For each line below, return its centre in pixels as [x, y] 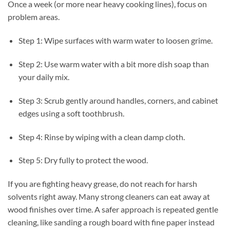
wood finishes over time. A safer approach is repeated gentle [113, 209]
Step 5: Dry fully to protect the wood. [83, 160]
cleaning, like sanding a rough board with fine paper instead [111, 222]
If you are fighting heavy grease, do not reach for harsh [102, 184]
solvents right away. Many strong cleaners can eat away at [109, 197]
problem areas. [34, 17]
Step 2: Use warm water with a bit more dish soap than [113, 64]
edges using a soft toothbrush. [71, 113]
